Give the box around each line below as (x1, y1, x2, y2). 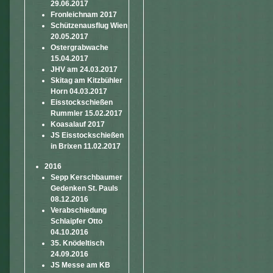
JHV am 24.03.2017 (51, 65, 118, 74)
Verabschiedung (51, 206, 107, 214)
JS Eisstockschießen (51, 131, 124, 140)
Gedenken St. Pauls (51, 184, 118, 193)
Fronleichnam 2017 (51, 10, 117, 19)
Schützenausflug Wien (51, 21, 127, 30)
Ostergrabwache (51, 43, 108, 52)
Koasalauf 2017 (51, 120, 105, 129)
